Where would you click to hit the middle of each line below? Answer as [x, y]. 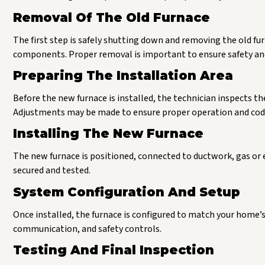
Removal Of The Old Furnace [112, 17]
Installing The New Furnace [108, 134]
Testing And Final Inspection [114, 250]
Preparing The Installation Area [123, 75]
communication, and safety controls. [87, 229]
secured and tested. [52, 171]
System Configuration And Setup [127, 192]
